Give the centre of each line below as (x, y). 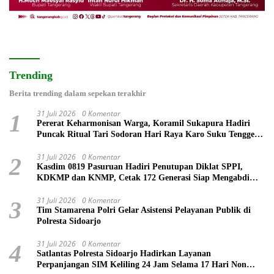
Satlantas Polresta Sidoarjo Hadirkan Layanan (124, 254)
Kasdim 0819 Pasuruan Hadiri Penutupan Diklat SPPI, (140, 167)
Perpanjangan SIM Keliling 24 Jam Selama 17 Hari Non (142, 265)
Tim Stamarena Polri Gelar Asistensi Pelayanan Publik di (144, 210)
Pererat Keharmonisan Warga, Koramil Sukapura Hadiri (143, 124)
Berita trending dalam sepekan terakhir (78, 94)
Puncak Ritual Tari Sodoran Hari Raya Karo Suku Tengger (147, 135)
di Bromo (54, 146)
